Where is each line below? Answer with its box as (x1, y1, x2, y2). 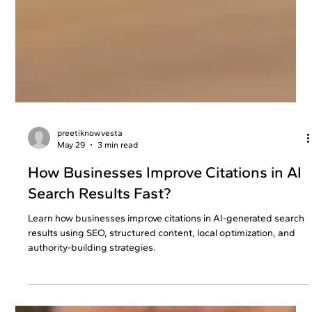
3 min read (97, 201, 139, 211)
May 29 (57, 201, 86, 211)
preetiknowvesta (57, 189, 123, 200)
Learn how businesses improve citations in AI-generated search (28, 274, 305, 286)
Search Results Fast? (28, 245, 171, 265)
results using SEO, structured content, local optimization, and (28, 288, 296, 301)
